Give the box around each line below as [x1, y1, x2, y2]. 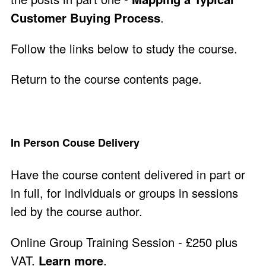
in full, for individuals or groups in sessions [11, 184, 238, 202]
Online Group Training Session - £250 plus [11, 233, 237, 251]
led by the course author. [11, 202, 142, 220]
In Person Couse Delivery [11, 135, 140, 151]
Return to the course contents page [11, 69, 198, 87]
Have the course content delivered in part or [11, 166, 245, 183]
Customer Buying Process [11, 9, 160, 27]
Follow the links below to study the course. [11, 39, 241, 57]
